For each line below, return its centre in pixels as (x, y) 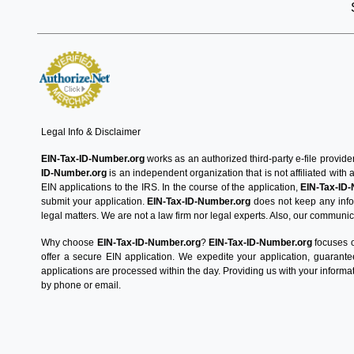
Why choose (69, 243)
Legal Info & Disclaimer (91, 132)
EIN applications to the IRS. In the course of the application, (171, 187)
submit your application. (94, 201)
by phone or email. (81, 285)
